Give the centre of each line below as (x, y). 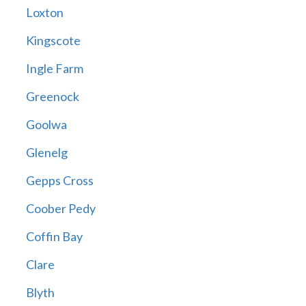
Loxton (44, 13)
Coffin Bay (54, 237)
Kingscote (53, 41)
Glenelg (46, 153)
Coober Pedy (60, 209)
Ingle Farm (54, 69)
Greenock (52, 97)
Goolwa (46, 125)
